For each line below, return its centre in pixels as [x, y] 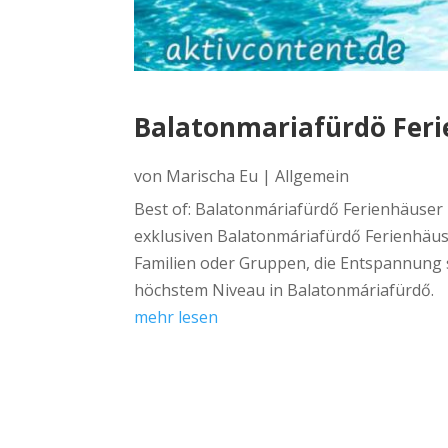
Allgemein [312, 176]
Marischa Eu [212, 176]
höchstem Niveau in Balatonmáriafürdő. [284, 290]
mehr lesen [176, 317]
